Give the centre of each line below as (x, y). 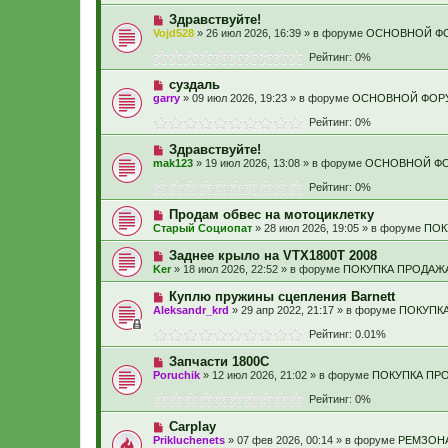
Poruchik (176, 375)
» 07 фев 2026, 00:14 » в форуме (311, 440)
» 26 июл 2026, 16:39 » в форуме (280, 33)
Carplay (192, 426)
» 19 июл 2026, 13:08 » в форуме (279, 163)
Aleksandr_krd (191, 310)
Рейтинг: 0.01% (344, 334)
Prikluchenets (189, 440)
